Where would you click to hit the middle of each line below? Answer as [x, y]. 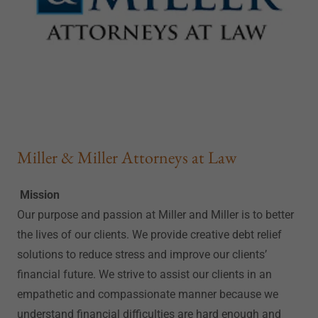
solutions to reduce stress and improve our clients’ [142, 254]
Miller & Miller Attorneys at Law [127, 157]
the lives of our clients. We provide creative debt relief [149, 235]
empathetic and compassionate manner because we [148, 294]
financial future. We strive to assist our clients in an [144, 274]
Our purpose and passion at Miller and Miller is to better [155, 215]
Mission [40, 195]
